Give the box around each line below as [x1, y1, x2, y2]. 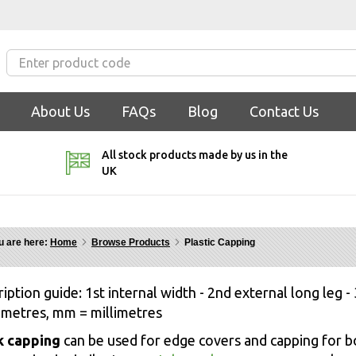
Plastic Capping [184, 236, 255, 248]
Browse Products [91, 236, 170, 248]
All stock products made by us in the [102, 148, 288, 161]
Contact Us [250, 103, 319, 119]
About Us [31, 103, 90, 119]
